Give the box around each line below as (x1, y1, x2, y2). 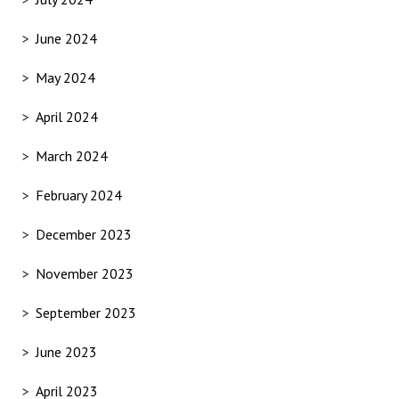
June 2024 (36, 29, 97, 48)
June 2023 (36, 343, 97, 362)
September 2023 (36, 304, 136, 322)
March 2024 (36, 147, 108, 166)
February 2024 (36, 186, 122, 205)
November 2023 (36, 265, 134, 283)
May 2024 (36, 69, 95, 87)
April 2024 (36, 108, 98, 126)
